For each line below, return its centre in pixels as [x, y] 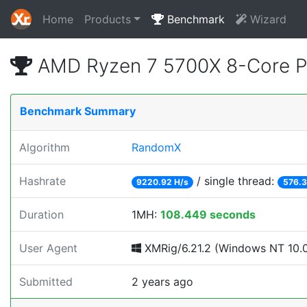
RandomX [156, 147]
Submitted [46, 282]
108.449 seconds [208, 214]
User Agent [48, 248]
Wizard [266, 19]
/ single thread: [236, 181]
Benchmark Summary [78, 111]
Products [108, 19]
